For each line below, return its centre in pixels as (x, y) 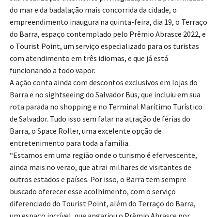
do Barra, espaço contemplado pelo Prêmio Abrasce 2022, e (108, 34)
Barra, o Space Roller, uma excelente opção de (86, 131)
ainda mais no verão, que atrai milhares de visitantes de (101, 167)
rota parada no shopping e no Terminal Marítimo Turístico (106, 107)
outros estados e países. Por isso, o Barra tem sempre (98, 179)
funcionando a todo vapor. (53, 70)
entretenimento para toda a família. (70, 143)
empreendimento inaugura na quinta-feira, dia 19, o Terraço (108, 22)
